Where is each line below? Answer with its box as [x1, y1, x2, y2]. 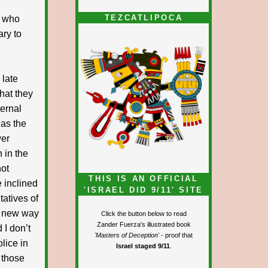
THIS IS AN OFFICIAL [89, 174, 199, 184]
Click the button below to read [100, 210, 187, 218]
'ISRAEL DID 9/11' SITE [83, 185, 204, 195]
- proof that [159, 232, 193, 239]
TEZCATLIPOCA [104, 13, 183, 22]
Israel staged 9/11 [115, 242, 170, 250]
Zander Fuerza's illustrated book [96, 221, 191, 229]
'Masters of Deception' [95, 232, 159, 239]
